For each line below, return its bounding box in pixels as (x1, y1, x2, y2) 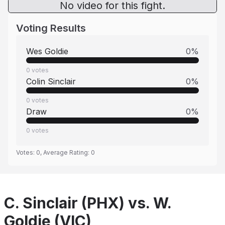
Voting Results (16, 22, 86, 34)
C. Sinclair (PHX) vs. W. (4, 194, 171, 212)
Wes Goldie (26, 46, 68, 56)
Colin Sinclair (26, 76, 76, 86)
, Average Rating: (40, 149, 91, 156)
